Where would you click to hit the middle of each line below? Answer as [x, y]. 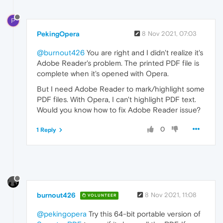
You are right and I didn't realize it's [144, 53]
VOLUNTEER [101, 196]
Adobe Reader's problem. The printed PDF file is [118, 63]
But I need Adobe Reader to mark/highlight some [121, 89]
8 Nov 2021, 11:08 [171, 195]
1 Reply [46, 130]
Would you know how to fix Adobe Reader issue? [119, 110]
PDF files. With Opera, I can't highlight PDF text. [116, 100]
